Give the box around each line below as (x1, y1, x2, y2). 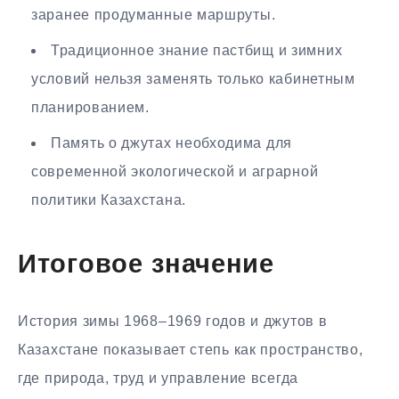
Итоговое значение (18, 253, 274, 280)
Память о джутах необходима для (51, 135, 292, 151)
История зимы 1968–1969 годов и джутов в (18, 313, 328, 330)
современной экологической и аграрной (31, 164, 319, 180)
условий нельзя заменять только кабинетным (31, 71, 355, 87)
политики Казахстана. (31, 192, 186, 208)
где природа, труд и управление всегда (18, 370, 298, 387)
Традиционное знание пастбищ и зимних (51, 43, 343, 59)
